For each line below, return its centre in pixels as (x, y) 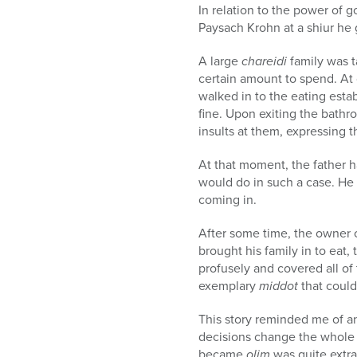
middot (277, 285)
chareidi (264, 61)
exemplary (227, 285)
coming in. (228, 199)
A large (220, 61)
